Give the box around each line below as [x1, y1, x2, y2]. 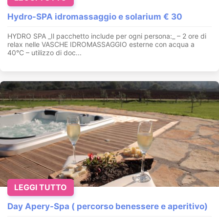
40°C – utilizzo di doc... [7, 48, 82, 57]
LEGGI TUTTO [14, 182, 67, 193]
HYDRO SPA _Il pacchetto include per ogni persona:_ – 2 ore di [7, 32, 206, 41]
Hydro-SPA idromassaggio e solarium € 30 [7, 12, 182, 22]
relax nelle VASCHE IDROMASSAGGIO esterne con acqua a [7, 40, 195, 49]
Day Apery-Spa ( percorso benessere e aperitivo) [7, 201, 208, 212]
